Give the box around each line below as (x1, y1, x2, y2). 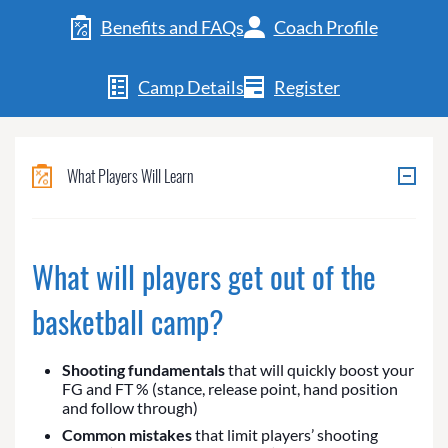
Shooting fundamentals (62, 360, 225, 380)
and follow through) (62, 398, 198, 418)
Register (274, 76, 340, 99)
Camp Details (138, 76, 244, 99)
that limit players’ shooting (192, 425, 378, 445)
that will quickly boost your (225, 360, 414, 380)
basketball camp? (32, 299, 224, 345)
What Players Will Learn (67, 164, 194, 189)
